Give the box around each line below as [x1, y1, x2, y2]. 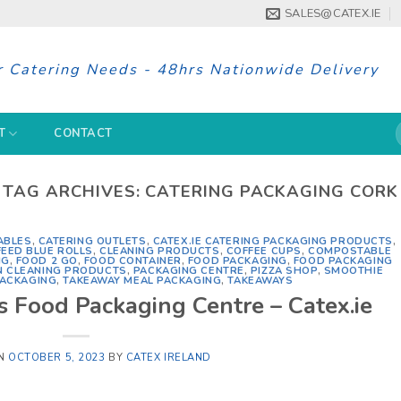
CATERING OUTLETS [38, 235, 147, 249]
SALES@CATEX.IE [285, 5, 381, 21]
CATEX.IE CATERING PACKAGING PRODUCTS [152, 235, 393, 249]
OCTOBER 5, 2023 [8, 350, 106, 364]
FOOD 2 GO [15, 254, 78, 269]
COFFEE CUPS [226, 244, 302, 259]
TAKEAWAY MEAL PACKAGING [63, 274, 222, 288]
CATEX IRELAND [125, 350, 212, 364]
